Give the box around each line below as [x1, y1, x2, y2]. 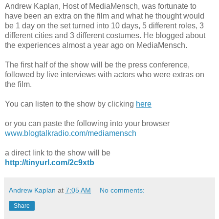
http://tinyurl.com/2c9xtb [5, 158, 94, 167]
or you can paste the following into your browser [5, 119, 170, 128]
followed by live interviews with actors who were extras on [5, 70, 204, 79]
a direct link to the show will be [5, 149, 110, 157]
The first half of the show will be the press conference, [5, 61, 190, 69]
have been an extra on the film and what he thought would [5, 12, 204, 21]
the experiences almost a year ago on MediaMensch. [5, 41, 187, 50]
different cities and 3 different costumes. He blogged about [5, 31, 205, 40]
